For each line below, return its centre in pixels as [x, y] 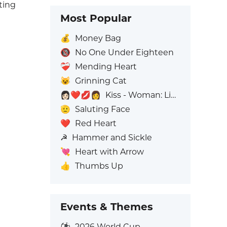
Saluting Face [102, 109]
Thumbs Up [99, 166]
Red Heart [96, 123]
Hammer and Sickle [112, 138]
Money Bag [98, 38]
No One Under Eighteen [124, 52]
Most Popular [96, 18]
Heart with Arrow [109, 152]
